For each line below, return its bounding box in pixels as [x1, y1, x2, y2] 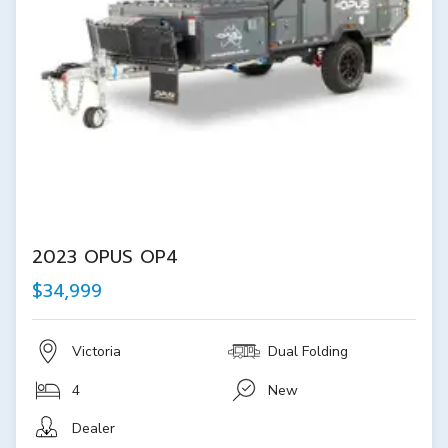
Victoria [72, 342, 121, 361]
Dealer [72, 418, 115, 438]
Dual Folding [268, 342, 348, 361]
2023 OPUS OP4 [32, 243, 178, 271]
